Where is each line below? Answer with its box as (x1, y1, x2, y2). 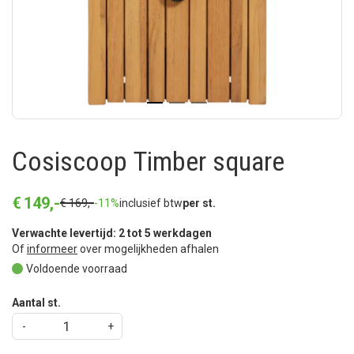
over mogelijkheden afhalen (77, 243, 219, 255)
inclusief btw (119, 197, 183, 209)
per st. (183, 197, 216, 209)
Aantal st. (12, 296, 61, 309)
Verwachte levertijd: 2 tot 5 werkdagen (12, 227, 212, 239)
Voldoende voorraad (26, 262, 127, 275)
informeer (27, 243, 77, 255)
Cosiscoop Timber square (12, 145, 284, 177)
